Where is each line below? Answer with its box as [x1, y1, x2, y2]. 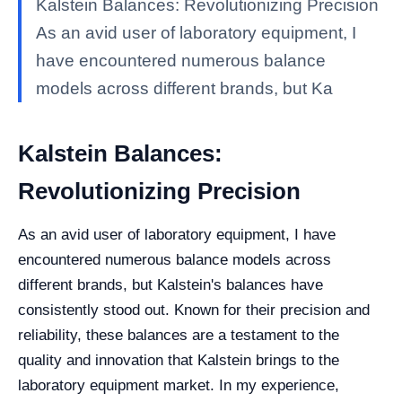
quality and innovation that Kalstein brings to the [18, 352, 339, 370]
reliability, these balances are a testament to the [18, 327, 339, 345]
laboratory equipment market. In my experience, [18, 377, 339, 395]
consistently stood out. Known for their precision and [18, 301, 370, 319]
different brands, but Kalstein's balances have [18, 276, 323, 294]
